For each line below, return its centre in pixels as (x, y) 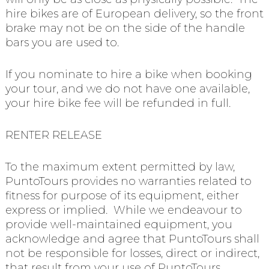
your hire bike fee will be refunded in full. (118, 104)
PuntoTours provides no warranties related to (128, 181)
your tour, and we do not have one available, (127, 89)
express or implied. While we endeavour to (123, 210)
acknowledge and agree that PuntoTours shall (132, 239)
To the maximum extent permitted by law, (120, 167)
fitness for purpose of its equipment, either (122, 195)
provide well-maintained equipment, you (119, 224)
